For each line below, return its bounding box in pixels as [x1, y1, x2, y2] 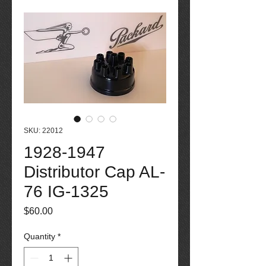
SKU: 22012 [24, 126, 63, 135]
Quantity [24, 232, 55, 241]
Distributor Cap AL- [24, 163, 165, 181]
